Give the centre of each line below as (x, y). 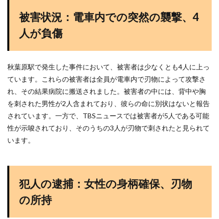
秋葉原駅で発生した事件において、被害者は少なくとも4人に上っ (109, 67)
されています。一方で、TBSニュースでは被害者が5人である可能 (108, 116)
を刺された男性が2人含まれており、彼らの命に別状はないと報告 (109, 103)
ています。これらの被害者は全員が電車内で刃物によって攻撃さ (107, 79)
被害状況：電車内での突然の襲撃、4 (109, 17)
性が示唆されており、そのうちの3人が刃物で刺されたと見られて (109, 128)
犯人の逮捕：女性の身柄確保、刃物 (106, 184)
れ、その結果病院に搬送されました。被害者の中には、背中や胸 (107, 91)
